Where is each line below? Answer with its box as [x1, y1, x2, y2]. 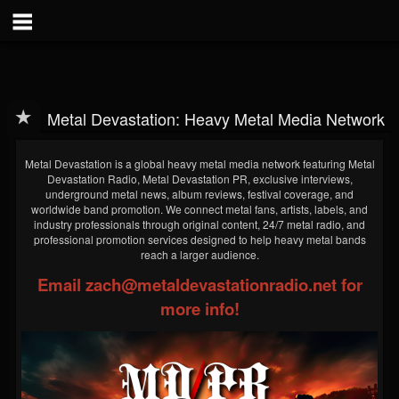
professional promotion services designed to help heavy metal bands [33, 232, 366, 247]
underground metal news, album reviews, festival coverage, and [45, 186, 354, 201]
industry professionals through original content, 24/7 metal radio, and [34, 216, 365, 232]
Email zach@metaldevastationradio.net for [37, 273, 362, 297]
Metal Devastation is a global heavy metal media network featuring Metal [24, 156, 375, 171]
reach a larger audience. [140, 247, 259, 262]
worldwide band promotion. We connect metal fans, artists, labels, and [31, 201, 368, 216]
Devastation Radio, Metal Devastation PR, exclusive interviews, [46, 171, 353, 186]
